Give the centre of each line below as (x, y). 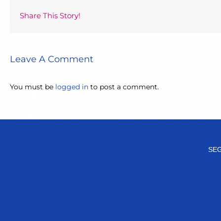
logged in (72, 87)
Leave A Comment (52, 59)
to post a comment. (124, 87)
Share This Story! (50, 16)
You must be (33, 87)
